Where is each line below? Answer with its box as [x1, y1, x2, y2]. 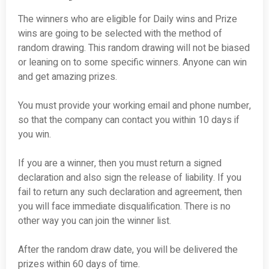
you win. [18, 127, 51, 142]
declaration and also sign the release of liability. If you [18, 171, 241, 186]
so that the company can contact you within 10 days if [18, 113, 240, 128]
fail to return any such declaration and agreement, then [18, 185, 242, 200]
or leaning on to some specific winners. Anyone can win [18, 55, 247, 70]
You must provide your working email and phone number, [18, 98, 251, 113]
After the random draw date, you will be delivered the [18, 243, 238, 258]
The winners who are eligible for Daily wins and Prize [18, 12, 237, 27]
